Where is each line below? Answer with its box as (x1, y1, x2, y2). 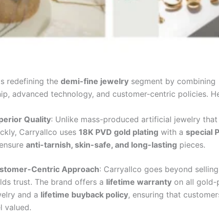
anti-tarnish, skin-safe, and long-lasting (26, 139, 177, 150)
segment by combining (129, 76, 216, 87)
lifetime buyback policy (41, 189, 128, 199)
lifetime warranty (106, 176, 172, 187)
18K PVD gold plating (79, 127, 158, 137)
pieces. (177, 139, 205, 150)
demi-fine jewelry (61, 76, 129, 87)
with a (158, 127, 186, 137)
